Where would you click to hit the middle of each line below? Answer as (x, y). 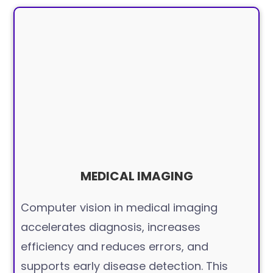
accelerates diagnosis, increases (111, 227)
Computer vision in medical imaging (119, 208)
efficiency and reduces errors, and (115, 247)
